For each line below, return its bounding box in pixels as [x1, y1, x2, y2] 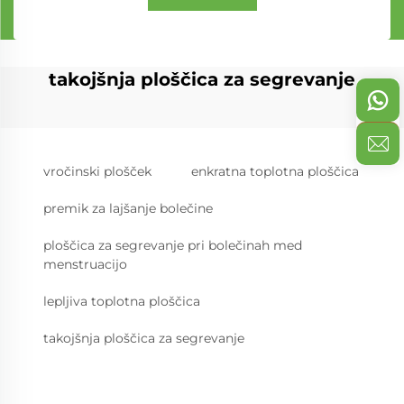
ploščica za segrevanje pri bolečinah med [43, 237, 302, 253]
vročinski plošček [43, 163, 151, 179]
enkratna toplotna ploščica [191, 163, 359, 179]
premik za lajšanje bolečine [43, 200, 213, 216]
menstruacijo [43, 256, 127, 272]
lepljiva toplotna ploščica [43, 293, 200, 309]
